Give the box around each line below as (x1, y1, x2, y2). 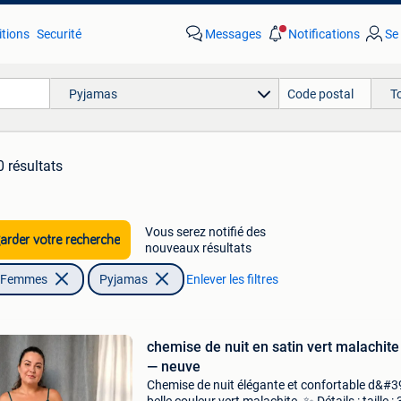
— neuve (146, 358, 200, 375)
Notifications (287, 27, 360, 41)
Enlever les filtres (185, 272, 278, 286)
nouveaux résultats (144, 241, 252, 255)
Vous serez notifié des (144, 225, 266, 239)
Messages (204, 27, 261, 41)
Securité (36, 27, 81, 41)
